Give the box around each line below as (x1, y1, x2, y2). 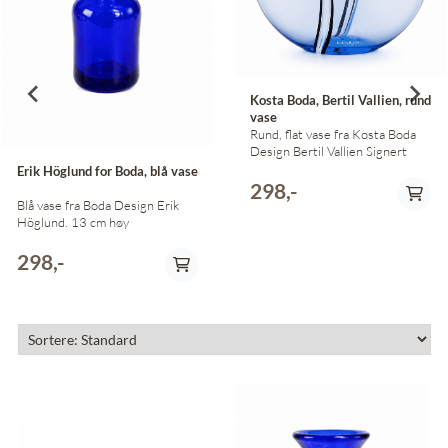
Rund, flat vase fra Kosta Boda (249, 125, 416, 142)
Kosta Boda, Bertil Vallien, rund (249, 91, 431, 108)
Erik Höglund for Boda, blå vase (17, 162, 198, 179)
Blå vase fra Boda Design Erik (17, 196, 114, 213)
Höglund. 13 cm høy (71, 213, 129, 230)
